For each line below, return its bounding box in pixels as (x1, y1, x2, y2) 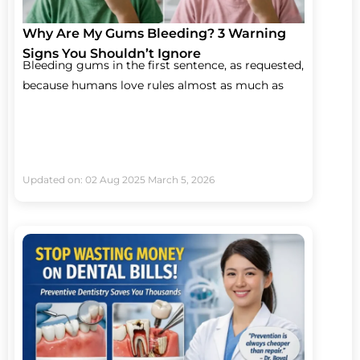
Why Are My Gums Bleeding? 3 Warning (22, 25, 286, 41)
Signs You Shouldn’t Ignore (22, 45, 201, 61)
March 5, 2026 (148, 173, 215, 186)
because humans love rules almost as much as (22, 77, 284, 92)
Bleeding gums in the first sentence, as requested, (22, 57, 304, 72)
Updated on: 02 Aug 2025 (22, 173, 145, 186)
